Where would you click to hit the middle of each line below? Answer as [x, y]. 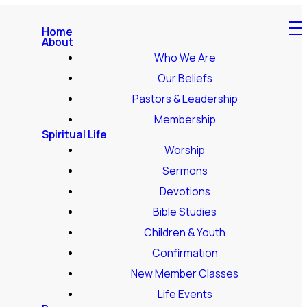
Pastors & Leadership [185, 98]
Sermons [185, 170]
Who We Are [185, 57]
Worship [185, 150]
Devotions [185, 191]
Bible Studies [185, 211]
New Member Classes [185, 273]
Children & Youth [185, 232]
